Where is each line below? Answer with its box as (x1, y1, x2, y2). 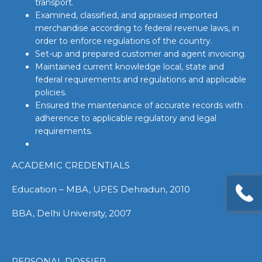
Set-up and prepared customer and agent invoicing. (35, 49, 246, 59)
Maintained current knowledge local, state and (35, 61, 224, 72)
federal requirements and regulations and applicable (35, 74, 246, 85)
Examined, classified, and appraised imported (35, 10, 218, 20)
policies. (35, 87, 67, 98)
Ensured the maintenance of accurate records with (35, 100, 243, 111)
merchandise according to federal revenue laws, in (35, 23, 239, 33)
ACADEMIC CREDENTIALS (12, 160, 130, 171)
